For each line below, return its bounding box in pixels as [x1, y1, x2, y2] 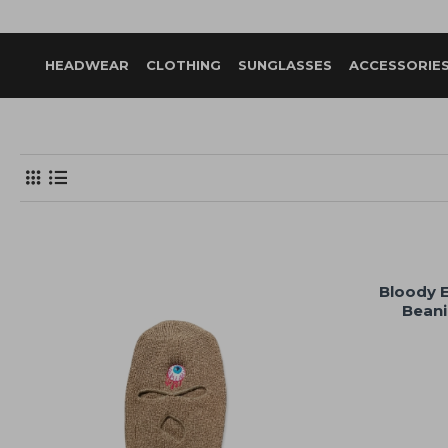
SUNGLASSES [238, 57, 332, 73]
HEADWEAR [45, 57, 129, 73]
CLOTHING [146, 57, 221, 73]
